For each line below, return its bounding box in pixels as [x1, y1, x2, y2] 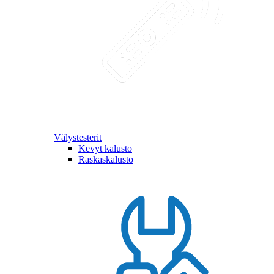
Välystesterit [54, 131, 102, 143]
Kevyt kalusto [78, 143, 132, 154]
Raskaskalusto [78, 154, 133, 165]
